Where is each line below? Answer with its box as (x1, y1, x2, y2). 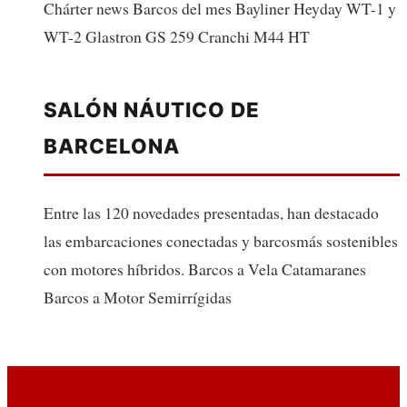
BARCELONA (44, 133, 180, 158)
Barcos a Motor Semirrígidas (44, 285, 232, 308)
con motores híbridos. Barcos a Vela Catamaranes (44, 257, 366, 280)
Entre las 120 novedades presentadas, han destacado (44, 201, 379, 223)
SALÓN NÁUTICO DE (44, 96, 260, 122)
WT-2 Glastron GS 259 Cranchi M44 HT (44, 25, 310, 47)
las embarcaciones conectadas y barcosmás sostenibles (44, 229, 398, 252)
